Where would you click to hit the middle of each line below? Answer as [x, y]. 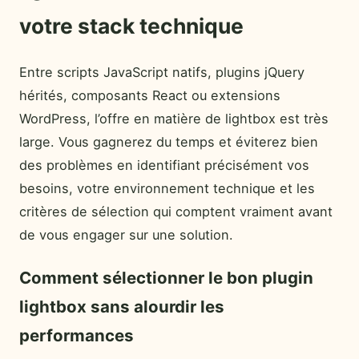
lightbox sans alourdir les [122, 306]
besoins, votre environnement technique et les [167, 189]
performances [77, 335]
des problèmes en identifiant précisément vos [164, 165]
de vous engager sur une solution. [126, 235]
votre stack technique [131, 26]
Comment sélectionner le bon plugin [166, 277]
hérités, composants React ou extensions [150, 96]
